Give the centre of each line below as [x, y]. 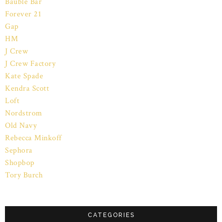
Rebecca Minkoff [33, 138]
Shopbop [20, 163]
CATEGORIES [111, 215]
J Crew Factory [30, 63]
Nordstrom [24, 113]
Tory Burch [24, 175]
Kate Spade [24, 76]
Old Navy [21, 125]
